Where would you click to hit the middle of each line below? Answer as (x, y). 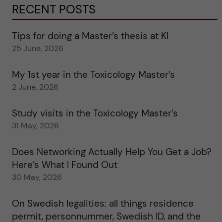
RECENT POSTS (54, 9)
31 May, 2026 (35, 126)
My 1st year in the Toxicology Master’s (93, 75)
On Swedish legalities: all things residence (103, 204)
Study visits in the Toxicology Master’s (95, 113)
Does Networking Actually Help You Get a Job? (111, 152)
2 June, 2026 (35, 87)
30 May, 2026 (37, 177)
